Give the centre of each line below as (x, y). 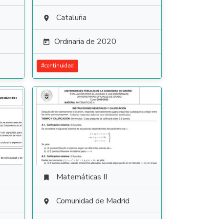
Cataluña (71, 18)
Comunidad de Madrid (93, 201)
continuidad (59, 66)
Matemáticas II (81, 177)
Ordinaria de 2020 (85, 42)
